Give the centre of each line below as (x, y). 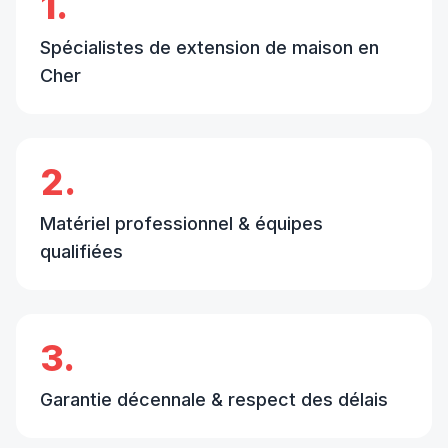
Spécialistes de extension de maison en (209, 48)
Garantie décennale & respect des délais (214, 400)
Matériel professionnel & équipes (181, 224)
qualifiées (81, 252)
